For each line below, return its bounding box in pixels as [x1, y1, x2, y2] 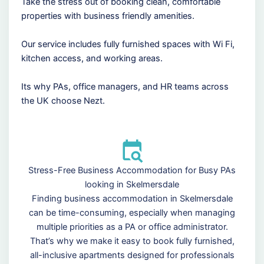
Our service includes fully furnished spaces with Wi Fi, [21, 38, 235, 49]
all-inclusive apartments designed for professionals [29, 250, 235, 261]
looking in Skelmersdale [85, 179, 179, 190]
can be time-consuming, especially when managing [29, 207, 235, 219]
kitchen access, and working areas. [21, 52, 163, 64]
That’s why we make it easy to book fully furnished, [29, 236, 235, 247]
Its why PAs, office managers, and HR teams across [21, 81, 229, 92]
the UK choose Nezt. [21, 95, 105, 106]
